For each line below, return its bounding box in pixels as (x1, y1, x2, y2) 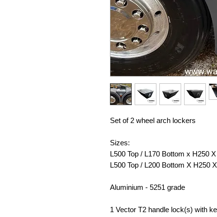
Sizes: (110, 139, 132, 147)
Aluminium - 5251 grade (110, 183, 187, 192)
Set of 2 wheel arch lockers (110, 116, 196, 125)
